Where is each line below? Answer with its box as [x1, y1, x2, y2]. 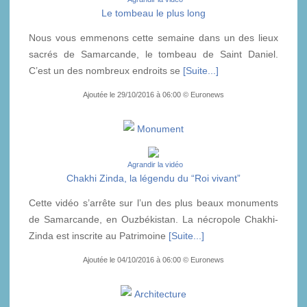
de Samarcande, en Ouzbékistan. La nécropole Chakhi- [29, 213, 278, 225]
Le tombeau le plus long [101, 7, 206, 19]
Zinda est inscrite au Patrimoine [29, 230, 169, 241]
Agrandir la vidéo [127, 160, 183, 169]
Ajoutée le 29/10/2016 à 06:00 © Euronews [83, 90, 224, 99]
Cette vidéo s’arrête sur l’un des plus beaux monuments [29, 197, 278, 208]
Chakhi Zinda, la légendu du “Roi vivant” [66, 172, 241, 184]
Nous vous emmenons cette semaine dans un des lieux [29, 32, 278, 43]
